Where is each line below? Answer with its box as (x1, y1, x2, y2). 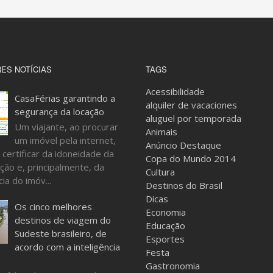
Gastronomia (146, 260, 200, 272)
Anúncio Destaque (146, 139, 221, 151)
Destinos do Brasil (146, 179, 222, 191)
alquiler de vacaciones (146, 99, 237, 111)
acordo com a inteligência (14, 240, 120, 253)
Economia (146, 206, 186, 218)
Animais (146, 126, 177, 138)
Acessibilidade (146, 85, 205, 97)
